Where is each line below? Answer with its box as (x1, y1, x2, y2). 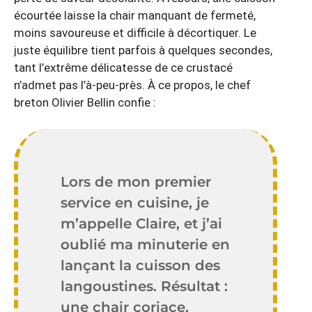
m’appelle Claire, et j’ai (61, 214, 223, 233)
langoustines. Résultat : (61, 277, 228, 295)
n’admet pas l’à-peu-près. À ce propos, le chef (14, 77, 251, 92)
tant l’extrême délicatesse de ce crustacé (14, 60, 233, 75)
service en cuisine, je (61, 194, 210, 212)
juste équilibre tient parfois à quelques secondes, (14, 42, 272, 57)
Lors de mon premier (61, 173, 212, 191)
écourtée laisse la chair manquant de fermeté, (14, 8, 256, 22)
